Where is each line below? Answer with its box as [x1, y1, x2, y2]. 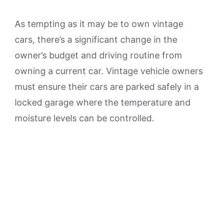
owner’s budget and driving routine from [15, 50, 182, 60]
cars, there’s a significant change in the [15, 34, 177, 45]
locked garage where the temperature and [15, 97, 191, 108]
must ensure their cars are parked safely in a [15, 82, 199, 92]
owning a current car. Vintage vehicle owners [15, 66, 203, 76]
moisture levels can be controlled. [15, 113, 154, 123]
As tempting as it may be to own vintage [15, 19, 183, 29]
